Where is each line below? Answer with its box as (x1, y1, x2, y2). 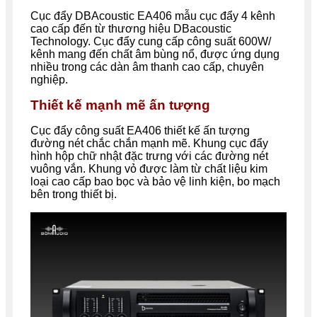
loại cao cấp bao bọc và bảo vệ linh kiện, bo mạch (30, 175, 280, 188)
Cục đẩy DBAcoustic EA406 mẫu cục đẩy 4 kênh (30, 9, 275, 22)
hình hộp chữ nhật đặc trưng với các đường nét (30, 149, 268, 162)
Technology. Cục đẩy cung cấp (30, 35, 184, 47)
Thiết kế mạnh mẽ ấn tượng (30, 97, 210, 113)
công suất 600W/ (184, 35, 271, 47)
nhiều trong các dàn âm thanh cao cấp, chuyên (30, 60, 264, 73)
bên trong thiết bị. (30, 188, 120, 200)
